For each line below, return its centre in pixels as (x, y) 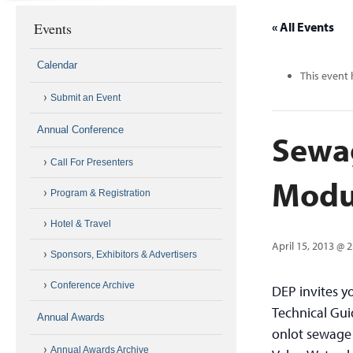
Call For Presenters (91, 162)
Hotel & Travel (80, 224)
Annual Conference (80, 130)
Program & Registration (100, 193)
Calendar (57, 65)
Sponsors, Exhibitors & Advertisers (123, 255)
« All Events (303, 27)
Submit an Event (85, 98)
